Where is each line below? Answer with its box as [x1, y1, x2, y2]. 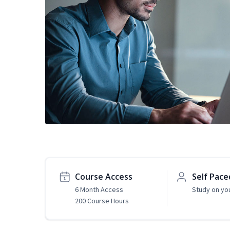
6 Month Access [75, 185, 123, 195]
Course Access [75, 171, 132, 183]
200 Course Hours [75, 196, 129, 206]
